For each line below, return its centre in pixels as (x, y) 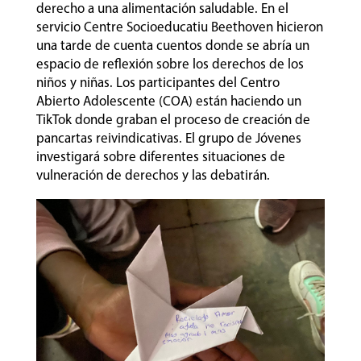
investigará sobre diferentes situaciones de (160, 157)
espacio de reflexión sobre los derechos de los (170, 64)
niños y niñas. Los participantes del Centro (158, 83)
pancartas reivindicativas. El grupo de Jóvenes (168, 139)
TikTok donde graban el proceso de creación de (173, 120)
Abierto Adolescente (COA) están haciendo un (168, 102)
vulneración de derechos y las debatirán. (154, 176)
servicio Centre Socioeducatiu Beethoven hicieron (179, 27)
